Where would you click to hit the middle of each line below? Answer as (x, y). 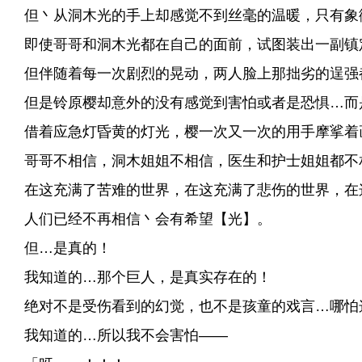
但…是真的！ (60, 248)
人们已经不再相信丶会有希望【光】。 (140, 219)
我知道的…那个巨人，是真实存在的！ (140, 277)
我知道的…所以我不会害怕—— (118, 335)
